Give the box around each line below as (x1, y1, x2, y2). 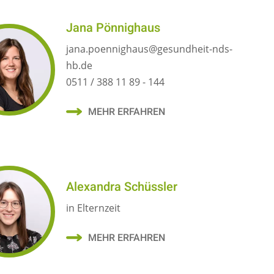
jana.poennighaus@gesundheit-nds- (66, 42, 233, 56)
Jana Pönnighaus (66, 19, 161, 37)
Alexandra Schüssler (66, 177, 178, 196)
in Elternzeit (66, 201, 121, 215)
